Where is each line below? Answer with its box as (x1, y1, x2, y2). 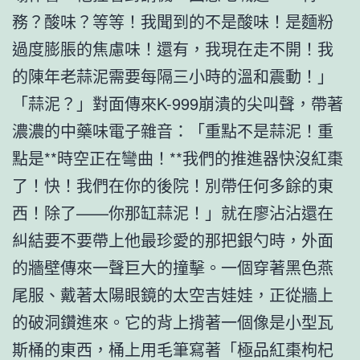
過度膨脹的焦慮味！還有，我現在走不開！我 (12, 36, 333, 60)
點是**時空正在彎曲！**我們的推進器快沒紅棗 (12, 145, 343, 170)
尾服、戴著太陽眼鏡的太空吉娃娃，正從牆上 (12, 282, 333, 306)
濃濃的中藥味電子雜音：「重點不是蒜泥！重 (12, 118, 333, 142)
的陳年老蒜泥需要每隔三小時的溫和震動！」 (12, 63, 333, 88)
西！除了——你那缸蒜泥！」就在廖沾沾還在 (12, 200, 333, 224)
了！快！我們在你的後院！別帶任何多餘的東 (12, 173, 333, 197)
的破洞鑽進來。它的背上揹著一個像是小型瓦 (12, 309, 333, 333)
